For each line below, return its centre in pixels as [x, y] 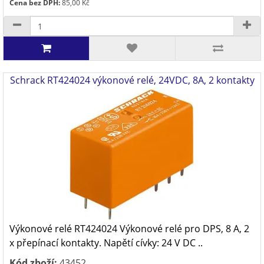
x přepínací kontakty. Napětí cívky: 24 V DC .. [106, 243]
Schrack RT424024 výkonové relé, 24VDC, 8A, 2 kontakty [132, 80]
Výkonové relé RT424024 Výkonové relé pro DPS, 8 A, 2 [129, 229]
